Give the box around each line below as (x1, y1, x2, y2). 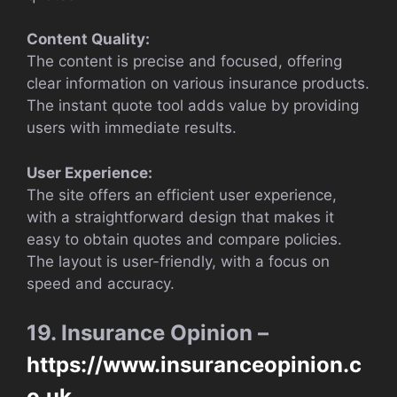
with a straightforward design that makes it (27, 207, 334, 226)
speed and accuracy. (27, 274, 175, 292)
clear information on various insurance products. (27, 74, 370, 93)
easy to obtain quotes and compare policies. (27, 230, 342, 248)
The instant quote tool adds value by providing (27, 97, 359, 115)
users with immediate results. (27, 119, 237, 137)
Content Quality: (27, 30, 150, 49)
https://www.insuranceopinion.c (27, 352, 362, 378)
